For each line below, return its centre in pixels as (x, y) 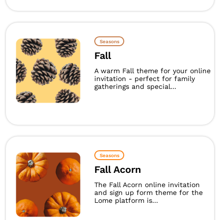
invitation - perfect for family (145, 79)
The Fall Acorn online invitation (147, 185)
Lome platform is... (126, 200)
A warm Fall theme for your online (152, 71)
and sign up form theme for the (149, 192)
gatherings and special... (135, 86)
